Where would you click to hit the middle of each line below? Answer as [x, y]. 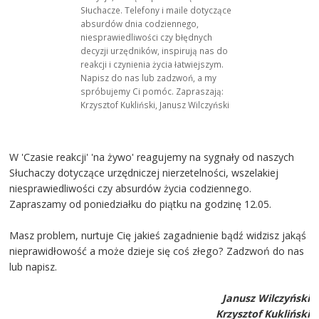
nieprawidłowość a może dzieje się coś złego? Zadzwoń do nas [157, 251]
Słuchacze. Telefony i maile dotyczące [156, 10]
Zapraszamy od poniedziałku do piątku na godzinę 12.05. [142, 204]
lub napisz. [33, 266]
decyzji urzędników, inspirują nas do [155, 51]
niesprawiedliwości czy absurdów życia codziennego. [131, 188]
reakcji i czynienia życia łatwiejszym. [152, 64]
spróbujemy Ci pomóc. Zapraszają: [152, 91]
